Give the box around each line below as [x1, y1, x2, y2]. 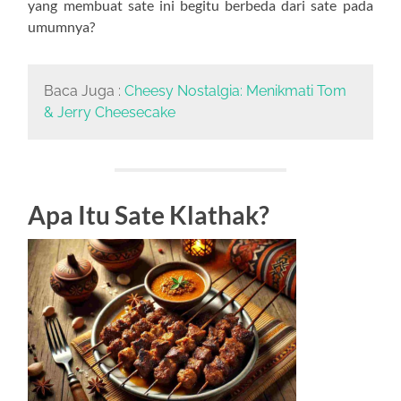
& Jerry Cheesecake [43, 104, 175, 122]
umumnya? [28, 18, 96, 36]
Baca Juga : [43, 82, 124, 100]
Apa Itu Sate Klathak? [28, 199, 270, 230]
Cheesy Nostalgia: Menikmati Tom [124, 82, 346, 100]
